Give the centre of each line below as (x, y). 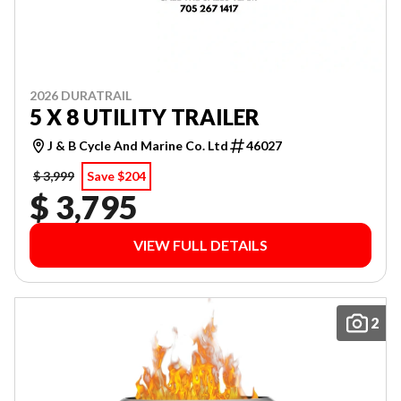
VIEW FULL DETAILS (200, 245)
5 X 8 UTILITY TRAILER (145, 117)
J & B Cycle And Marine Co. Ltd (138, 145)
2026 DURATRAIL (81, 95)
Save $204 (116, 176)
